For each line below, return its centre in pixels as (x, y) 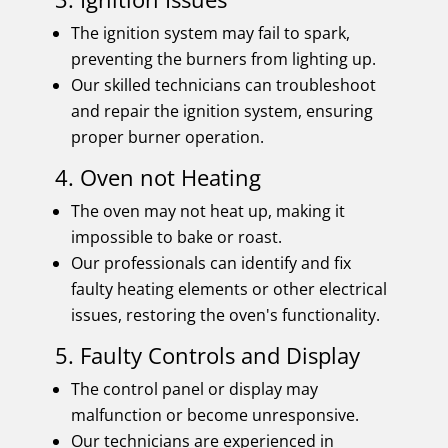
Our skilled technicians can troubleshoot (223, 84)
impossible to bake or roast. (176, 236)
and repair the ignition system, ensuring (221, 110)
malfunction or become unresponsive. (214, 414)
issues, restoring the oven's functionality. (225, 314)
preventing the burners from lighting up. (223, 58)
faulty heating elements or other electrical (228, 288)
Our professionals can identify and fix (210, 262)
